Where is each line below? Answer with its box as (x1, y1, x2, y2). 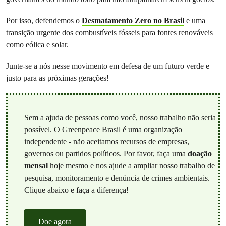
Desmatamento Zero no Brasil (82, 15, 184, 25)
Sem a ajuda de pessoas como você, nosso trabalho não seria (24, 112, 216, 122)
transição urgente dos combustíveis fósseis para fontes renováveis (6, 27, 213, 37)
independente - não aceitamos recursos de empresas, (24, 136, 189, 146)
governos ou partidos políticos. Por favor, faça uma (24, 148, 188, 158)
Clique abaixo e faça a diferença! (24, 185, 129, 195)
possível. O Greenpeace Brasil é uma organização (24, 124, 182, 134)
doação (187, 148, 212, 158)
